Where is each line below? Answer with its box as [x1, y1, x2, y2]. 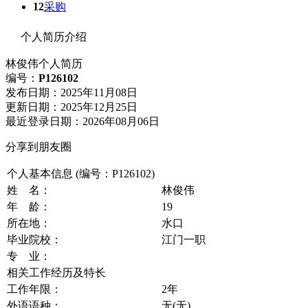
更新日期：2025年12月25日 [5, 100, 137, 113]
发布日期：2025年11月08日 [5, 86, 137, 98]
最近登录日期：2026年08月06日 [5, 115, 159, 127]
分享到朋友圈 [5, 140, 71, 153]
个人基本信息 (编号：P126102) [7, 167, 155, 179]
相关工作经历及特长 [7, 266, 106, 278]
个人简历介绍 [21, 30, 87, 43]
